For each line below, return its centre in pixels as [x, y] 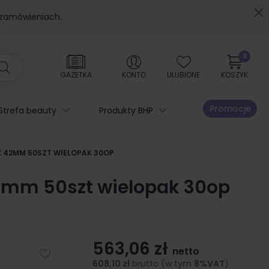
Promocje [230, 109]
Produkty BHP [126, 110]
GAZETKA [76, 75]
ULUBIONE [183, 75]
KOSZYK [234, 75]
